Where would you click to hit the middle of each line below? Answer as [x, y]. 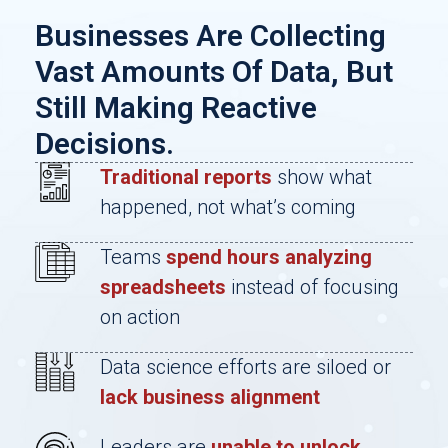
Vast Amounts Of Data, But [214, 71]
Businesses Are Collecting [210, 35]
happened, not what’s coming [228, 207]
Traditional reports [186, 177]
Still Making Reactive [176, 107]
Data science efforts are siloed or [245, 367]
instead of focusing [312, 287]
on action [140, 317]
